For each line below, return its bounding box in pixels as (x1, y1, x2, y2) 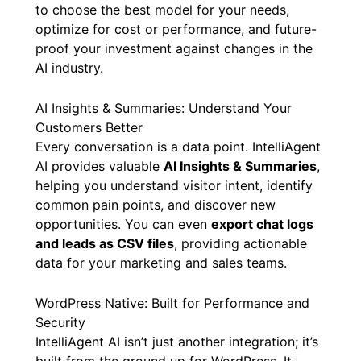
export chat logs (211, 216, 313, 232)
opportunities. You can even (35, 216, 211, 232)
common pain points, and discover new (35, 197, 276, 213)
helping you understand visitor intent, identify (35, 177, 313, 193)
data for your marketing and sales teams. (35, 255, 287, 271)
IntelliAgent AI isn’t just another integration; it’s (35, 333, 318, 350)
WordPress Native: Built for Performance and (35, 294, 309, 311)
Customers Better (35, 119, 143, 135)
